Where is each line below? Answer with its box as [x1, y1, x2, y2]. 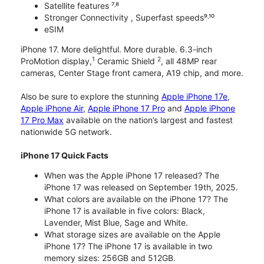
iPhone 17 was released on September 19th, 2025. [44, 182, 238, 193]
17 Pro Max [21, 115, 64, 126]
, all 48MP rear [161, 56, 217, 67]
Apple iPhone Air [21, 103, 83, 114]
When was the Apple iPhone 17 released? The [44, 170, 219, 181]
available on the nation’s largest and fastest [64, 115, 233, 126]
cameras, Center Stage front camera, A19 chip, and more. [21, 68, 243, 78]
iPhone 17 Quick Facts [21, 150, 108, 161]
